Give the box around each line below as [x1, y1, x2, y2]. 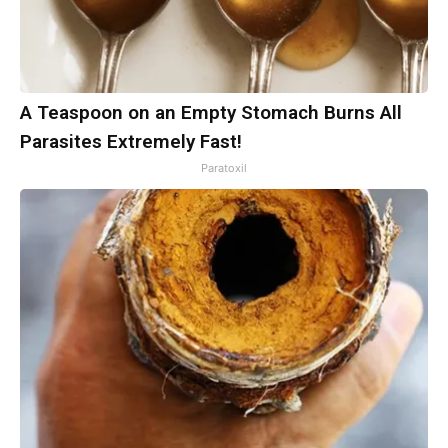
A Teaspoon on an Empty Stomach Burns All [20, 101, 402, 125]
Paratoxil [201, 161, 247, 176]
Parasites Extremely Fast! [20, 130, 242, 154]
